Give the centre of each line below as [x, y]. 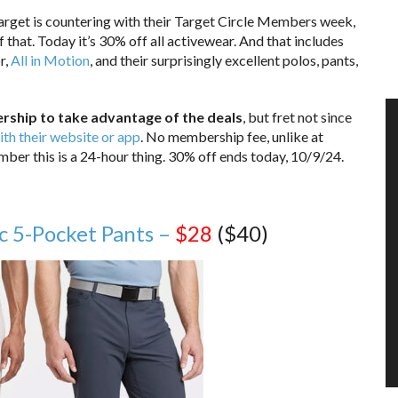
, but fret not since [297, 116]
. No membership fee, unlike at [232, 136]
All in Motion [49, 60]
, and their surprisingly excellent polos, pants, [224, 60]
